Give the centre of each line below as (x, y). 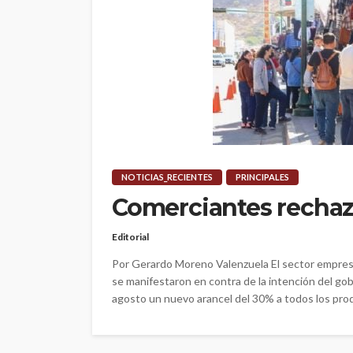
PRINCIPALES (262, 177)
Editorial (130, 237)
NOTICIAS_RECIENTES (167, 177)
